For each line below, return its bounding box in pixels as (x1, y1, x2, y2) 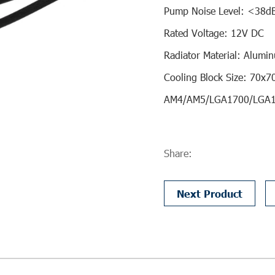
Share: (164, 147, 192, 160)
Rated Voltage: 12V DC (164, 26, 264, 39)
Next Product (177, 187, 242, 199)
